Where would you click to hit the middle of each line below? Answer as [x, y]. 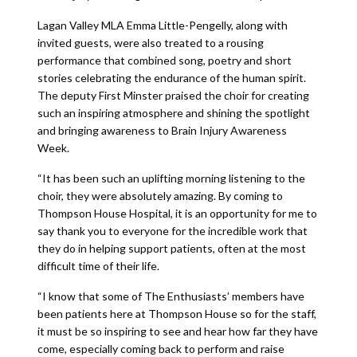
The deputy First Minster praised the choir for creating [173, 95]
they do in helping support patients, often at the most [171, 248]
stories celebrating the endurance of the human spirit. [171, 78]
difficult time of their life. [98, 266]
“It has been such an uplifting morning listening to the [171, 178]
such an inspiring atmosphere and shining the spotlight [173, 113]
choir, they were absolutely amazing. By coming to [160, 196]
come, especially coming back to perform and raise [161, 349]
